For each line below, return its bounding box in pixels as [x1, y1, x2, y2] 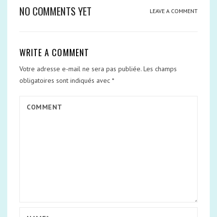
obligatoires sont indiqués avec [19, 76, 112, 85]
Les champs [143, 64, 177, 73]
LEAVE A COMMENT [150, 7, 198, 15]
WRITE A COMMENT [19, 46, 89, 59]
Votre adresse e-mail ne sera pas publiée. [19, 64, 141, 73]
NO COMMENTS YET [19, 3, 92, 18]
